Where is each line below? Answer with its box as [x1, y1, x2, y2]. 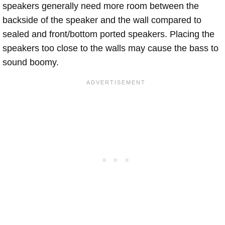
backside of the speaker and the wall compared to [3, 15, 201, 25]
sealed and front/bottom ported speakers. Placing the [3, 29, 214, 39]
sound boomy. [3, 57, 59, 67]
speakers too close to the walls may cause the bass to [3, 43, 218, 53]
